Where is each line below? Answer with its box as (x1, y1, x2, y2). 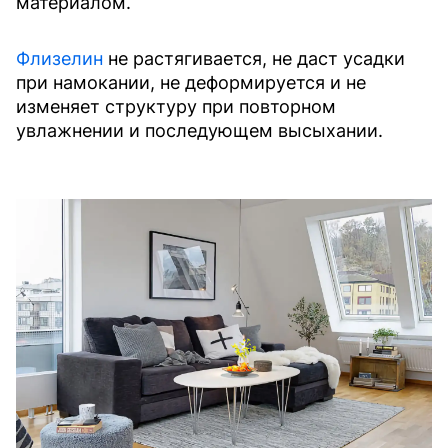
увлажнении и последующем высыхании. (16, 120, 383, 141)
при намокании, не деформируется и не (16, 72, 366, 93)
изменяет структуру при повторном (16, 96, 336, 117)
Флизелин (16, 48, 103, 69)
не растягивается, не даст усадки (103, 48, 405, 69)
